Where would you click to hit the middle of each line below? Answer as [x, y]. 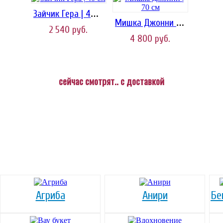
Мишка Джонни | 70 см [180, 23]
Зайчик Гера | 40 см [95, 14]
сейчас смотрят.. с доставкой [111, 81]
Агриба [50, 196]
